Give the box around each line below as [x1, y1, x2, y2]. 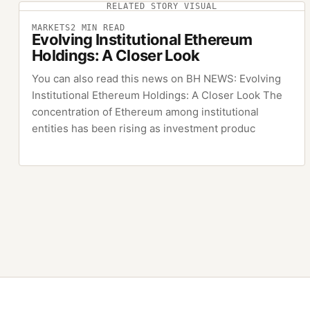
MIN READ [75, 23, 126, 33]
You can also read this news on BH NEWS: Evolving [31, 72, 281, 86]
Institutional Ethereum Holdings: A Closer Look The [31, 89, 282, 102]
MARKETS [31, 23, 71, 33]
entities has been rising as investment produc [31, 122, 255, 136]
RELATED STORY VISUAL [107, 1, 217, 12]
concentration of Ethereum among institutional [31, 105, 259, 119]
